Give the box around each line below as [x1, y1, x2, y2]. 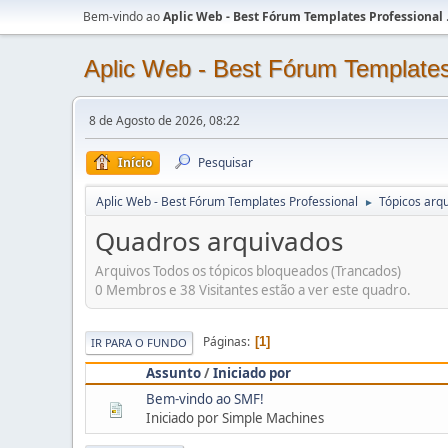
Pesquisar [198, 154, 253, 171]
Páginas [203, 333, 247, 351]
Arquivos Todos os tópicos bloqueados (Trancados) [95, 261, 401, 280]
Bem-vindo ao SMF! [146, 389, 264, 408]
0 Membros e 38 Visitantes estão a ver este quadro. [95, 280, 411, 299]
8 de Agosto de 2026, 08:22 [89, 112, 240, 129]
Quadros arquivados [95, 223, 343, 259]
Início [118, 154, 152, 171]
